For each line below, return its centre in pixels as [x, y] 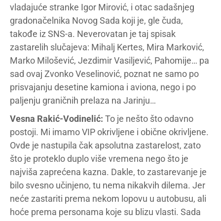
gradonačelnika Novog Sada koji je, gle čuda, [96, 20]
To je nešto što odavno [148, 119]
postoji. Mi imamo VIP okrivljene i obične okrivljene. [109, 132]
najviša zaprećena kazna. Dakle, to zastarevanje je [108, 172]
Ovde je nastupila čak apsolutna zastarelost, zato [105, 145]
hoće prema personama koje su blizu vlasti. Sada [105, 212]
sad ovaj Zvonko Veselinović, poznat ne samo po [104, 74]
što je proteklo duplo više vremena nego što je [99, 159]
